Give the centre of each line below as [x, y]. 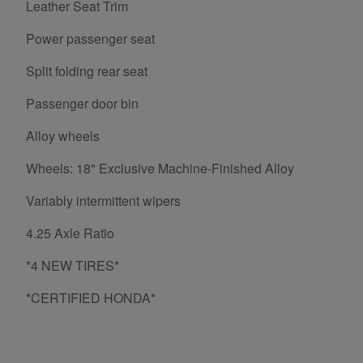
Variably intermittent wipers [103, 201]
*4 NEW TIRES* [73, 266]
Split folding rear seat [87, 71]
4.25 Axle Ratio [70, 233]
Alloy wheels [63, 136]
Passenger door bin [82, 104]
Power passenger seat [90, 39]
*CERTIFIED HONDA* [91, 298]
